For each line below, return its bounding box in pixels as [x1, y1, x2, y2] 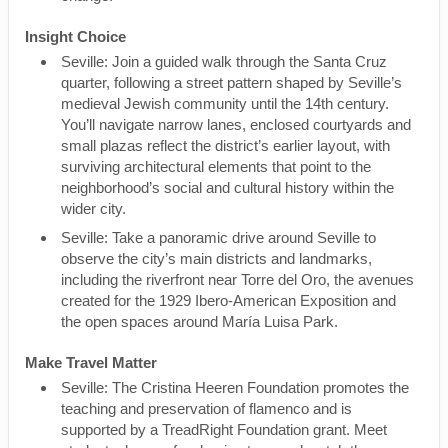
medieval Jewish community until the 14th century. [61, 95, 389, 112]
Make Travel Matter [25, 354, 157, 371]
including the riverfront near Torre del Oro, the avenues [61, 271, 414, 288]
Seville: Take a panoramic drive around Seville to [61, 229, 376, 246]
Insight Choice [25, 28, 126, 45]
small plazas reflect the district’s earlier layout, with [61, 137, 390, 154]
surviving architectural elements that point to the [61, 158, 371, 175]
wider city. [61, 200, 126, 217]
